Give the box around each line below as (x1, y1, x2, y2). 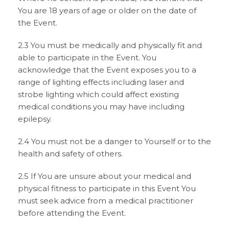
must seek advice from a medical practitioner (18, 196, 193, 205)
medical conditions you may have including (18, 102, 185, 111)
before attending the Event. (18, 208, 126, 218)
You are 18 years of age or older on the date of (18, 6, 196, 15)
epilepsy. (18, 114, 52, 124)
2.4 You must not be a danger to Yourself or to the (18, 136, 211, 146)
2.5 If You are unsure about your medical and (18, 171, 191, 181)
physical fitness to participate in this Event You (18, 184, 196, 193)
